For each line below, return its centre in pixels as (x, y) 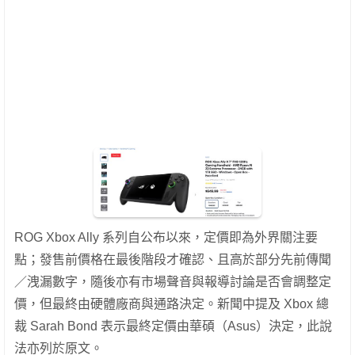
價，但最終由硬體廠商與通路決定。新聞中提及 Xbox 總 (172, 304)
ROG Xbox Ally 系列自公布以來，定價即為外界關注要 (166, 238)
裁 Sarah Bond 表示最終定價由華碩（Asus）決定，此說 (173, 326)
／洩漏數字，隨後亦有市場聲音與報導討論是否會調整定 (173, 282)
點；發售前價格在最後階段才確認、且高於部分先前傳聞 (173, 260)
